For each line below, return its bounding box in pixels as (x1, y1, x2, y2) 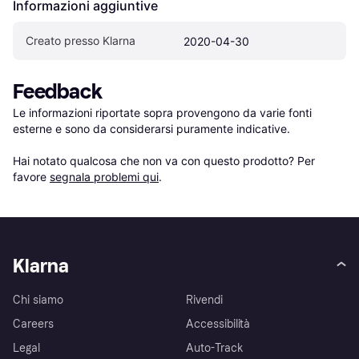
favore (13, 170, 50, 184)
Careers (13, 317, 54, 332)
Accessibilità (186, 317, 251, 332)
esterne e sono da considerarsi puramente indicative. (13, 122, 290, 136)
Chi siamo (13, 293, 63, 308)
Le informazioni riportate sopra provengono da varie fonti (13, 106, 312, 120)
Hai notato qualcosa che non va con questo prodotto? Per (13, 154, 315, 168)
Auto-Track (186, 341, 244, 356)
